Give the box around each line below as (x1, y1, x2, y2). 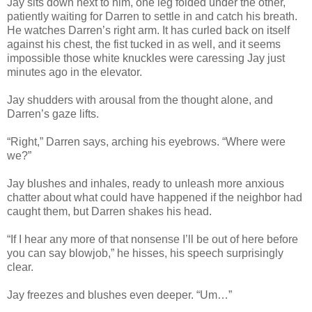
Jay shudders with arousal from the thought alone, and (7, 93, 273, 106)
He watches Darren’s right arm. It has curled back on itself (7, 24, 290, 36)
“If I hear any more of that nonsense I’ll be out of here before (7, 233, 298, 245)
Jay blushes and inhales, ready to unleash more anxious (7, 177, 284, 189)
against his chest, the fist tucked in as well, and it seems (7, 38, 281, 50)
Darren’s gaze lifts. (7, 107, 99, 120)
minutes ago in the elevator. (7, 65, 142, 78)
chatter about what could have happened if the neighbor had (7, 191, 302, 203)
